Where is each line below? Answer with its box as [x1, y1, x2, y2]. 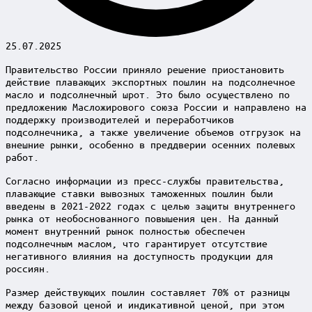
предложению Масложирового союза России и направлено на [6, 100, 306, 113]
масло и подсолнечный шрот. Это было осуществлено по [6, 87, 290, 100]
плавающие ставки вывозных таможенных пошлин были [6, 186, 273, 199]
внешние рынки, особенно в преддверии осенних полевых [6, 137, 295, 150]
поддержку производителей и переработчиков [6, 112, 234, 125]
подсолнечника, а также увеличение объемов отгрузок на [6, 125, 301, 138]
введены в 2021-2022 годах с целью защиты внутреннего [6, 198, 295, 212]
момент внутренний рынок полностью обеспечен [6, 224, 245, 237]
